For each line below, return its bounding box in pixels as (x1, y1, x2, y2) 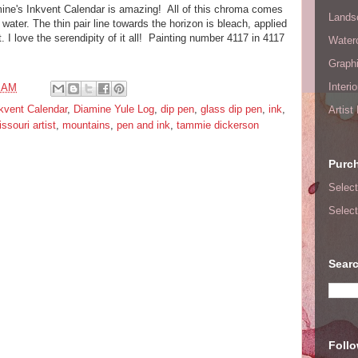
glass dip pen (201, 103, 262, 115)
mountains (62, 119, 110, 131)
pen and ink (117, 119, 170, 131)
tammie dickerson (177, 119, 259, 131)
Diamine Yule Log (74, 103, 154, 115)
